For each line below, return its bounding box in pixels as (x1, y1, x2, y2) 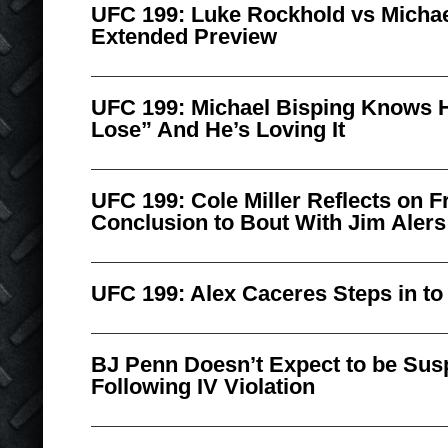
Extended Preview (91, 24, 277, 49)
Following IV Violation (91, 374, 315, 399)
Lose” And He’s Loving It (91, 117, 345, 142)
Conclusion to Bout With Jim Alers (91, 210, 446, 235)
